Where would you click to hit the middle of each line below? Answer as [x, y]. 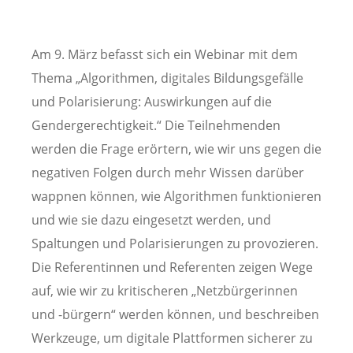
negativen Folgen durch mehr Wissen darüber [168, 172]
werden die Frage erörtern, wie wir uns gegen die [176, 149]
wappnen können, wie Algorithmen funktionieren [176, 196]
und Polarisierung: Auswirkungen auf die [152, 101]
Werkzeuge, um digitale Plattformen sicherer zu [172, 338]
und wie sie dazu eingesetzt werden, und [151, 219]
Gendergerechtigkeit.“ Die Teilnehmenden [156, 125]
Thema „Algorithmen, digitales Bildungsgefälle [167, 78]
